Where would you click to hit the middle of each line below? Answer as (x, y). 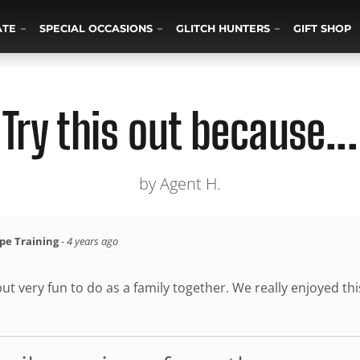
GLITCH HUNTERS (223, 29)
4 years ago (92, 241)
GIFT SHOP (323, 29)
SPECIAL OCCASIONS (96, 29)
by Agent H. (180, 184)
